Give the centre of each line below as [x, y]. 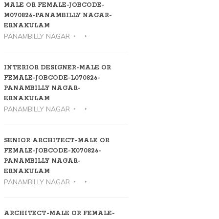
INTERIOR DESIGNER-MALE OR [57, 68]
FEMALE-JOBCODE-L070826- [52, 78]
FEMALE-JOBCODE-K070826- [52, 151]
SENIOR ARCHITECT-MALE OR [56, 141]
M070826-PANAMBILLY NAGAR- [58, 16]
